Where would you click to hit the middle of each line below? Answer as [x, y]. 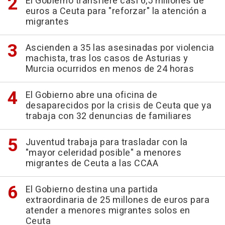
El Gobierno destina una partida [91, 189]
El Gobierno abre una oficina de [91, 95]
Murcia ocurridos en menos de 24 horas [109, 69]
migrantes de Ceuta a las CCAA [92, 163]
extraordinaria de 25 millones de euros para [117, 200]
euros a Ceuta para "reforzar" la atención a [116, 11]
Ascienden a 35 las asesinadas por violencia [120, 48]
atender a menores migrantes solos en [108, 210]
